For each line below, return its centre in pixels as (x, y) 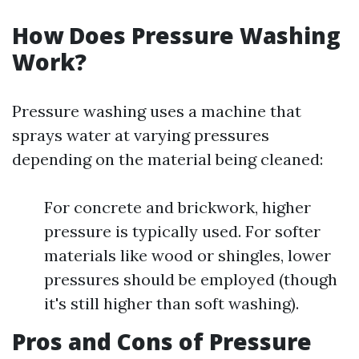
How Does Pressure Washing (176, 35)
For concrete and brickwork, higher (177, 207)
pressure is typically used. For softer (182, 231)
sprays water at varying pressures (141, 135)
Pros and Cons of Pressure (162, 341)
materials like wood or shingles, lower (188, 255)
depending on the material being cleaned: (167, 159)
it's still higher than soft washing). (171, 303)
